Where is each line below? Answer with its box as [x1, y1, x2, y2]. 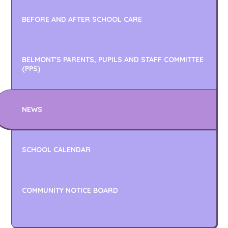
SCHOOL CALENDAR [22, 145, 91, 155]
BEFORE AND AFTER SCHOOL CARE [22, 14, 142, 24]
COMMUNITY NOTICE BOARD [22, 186, 119, 195]
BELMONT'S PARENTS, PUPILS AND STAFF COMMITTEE [22, 55, 204, 65]
